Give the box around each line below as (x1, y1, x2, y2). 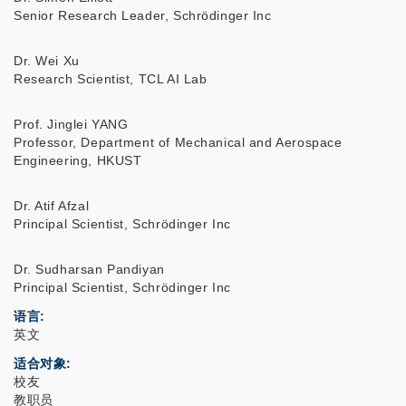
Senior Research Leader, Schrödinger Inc (14, 8, 272, 24)
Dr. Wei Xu (14, 53, 80, 69)
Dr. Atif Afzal (14, 198, 90, 214)
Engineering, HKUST (14, 153, 142, 169)
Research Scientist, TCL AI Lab (14, 72, 208, 87)
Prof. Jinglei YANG (14, 117, 129, 132)
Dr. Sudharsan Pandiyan (14, 262, 165, 277)
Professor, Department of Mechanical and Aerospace (14, 135, 343, 150)
